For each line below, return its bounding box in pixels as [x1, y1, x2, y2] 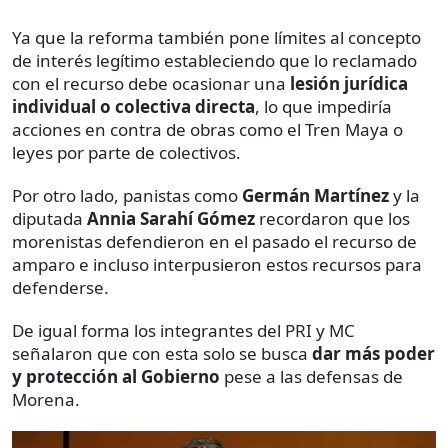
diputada [12, 206, 87, 230]
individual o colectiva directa [12, 94, 255, 118]
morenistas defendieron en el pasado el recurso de [12, 229, 417, 253]
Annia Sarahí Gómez [87, 206, 255, 230]
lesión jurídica [290, 71, 408, 95]
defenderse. [12, 275, 109, 299]
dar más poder [308, 341, 435, 365]
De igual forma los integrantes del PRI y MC [12, 318, 355, 342]
